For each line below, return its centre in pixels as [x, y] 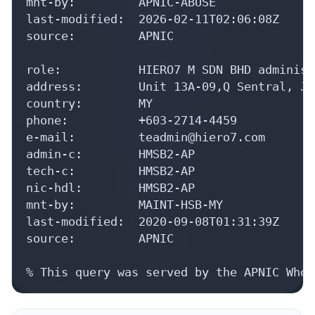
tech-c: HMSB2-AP [110, 171]
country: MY [89, 103]
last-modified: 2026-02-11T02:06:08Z [153, 19]
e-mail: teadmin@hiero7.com [146, 137]
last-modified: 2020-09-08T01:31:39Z [153, 221]
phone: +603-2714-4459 [131, 120]
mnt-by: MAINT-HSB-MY [124, 204]
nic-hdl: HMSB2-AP [110, 187]
